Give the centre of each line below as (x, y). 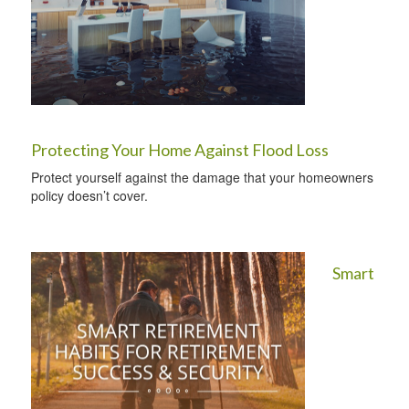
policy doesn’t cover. (89, 196)
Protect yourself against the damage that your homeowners (202, 178)
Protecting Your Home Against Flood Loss (180, 150)
